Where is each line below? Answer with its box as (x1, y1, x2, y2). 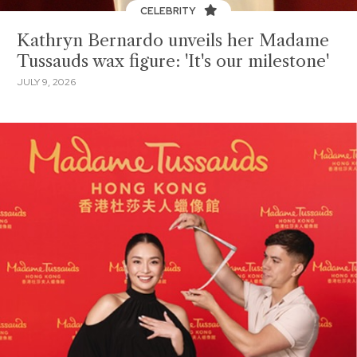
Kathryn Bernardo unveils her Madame (17, 30, 329, 50)
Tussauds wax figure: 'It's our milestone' (17, 51, 329, 71)
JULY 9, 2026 (17, 75, 76, 88)
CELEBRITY (139, 4, 198, 18)
